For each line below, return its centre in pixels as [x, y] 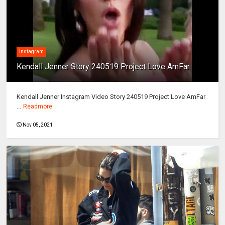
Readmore [38, 107]
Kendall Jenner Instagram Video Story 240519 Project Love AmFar [111, 97]
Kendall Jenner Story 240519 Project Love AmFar [103, 67]
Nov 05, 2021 [38, 125]
